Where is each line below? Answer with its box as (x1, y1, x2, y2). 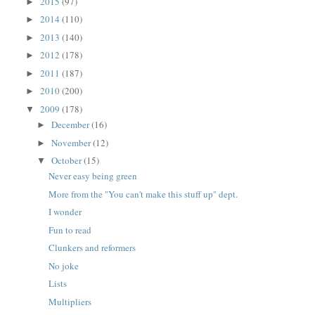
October (51, 154, 84, 167)
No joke (48, 259, 79, 272)
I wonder (48, 205, 82, 219)
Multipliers (48, 295, 91, 308)
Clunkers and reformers (48, 241, 136, 255)
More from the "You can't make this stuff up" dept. (48, 187, 238, 200)
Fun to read (48, 223, 91, 236)
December (51, 118, 92, 131)
